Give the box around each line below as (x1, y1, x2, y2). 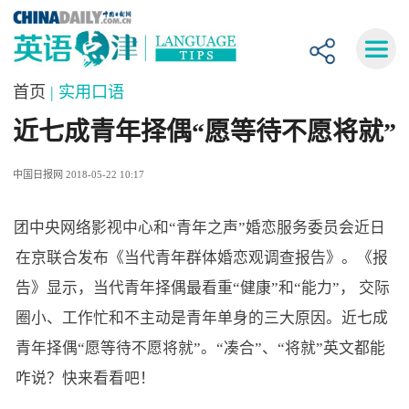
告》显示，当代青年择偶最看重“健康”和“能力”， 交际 (15, 278, 390, 297)
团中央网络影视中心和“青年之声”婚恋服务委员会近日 (13, 218, 385, 236)
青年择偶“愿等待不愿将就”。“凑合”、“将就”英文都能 (15, 339, 385, 357)
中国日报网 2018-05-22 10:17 (12, 168, 144, 180)
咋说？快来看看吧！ (15, 369, 155, 387)
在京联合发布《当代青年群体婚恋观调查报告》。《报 (15, 248, 388, 267)
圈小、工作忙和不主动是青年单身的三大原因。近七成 (15, 309, 388, 327)
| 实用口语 (50, 83, 124, 102)
